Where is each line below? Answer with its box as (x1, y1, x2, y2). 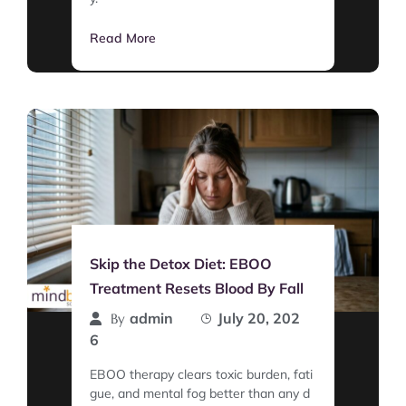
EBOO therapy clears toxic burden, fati (90, 365, 313, 382)
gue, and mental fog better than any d (90, 384, 310, 401)
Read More (90, 29, 156, 46)
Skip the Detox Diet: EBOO (90, 254, 272, 273)
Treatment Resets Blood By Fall (90, 278, 304, 297)
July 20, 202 (217, 308, 300, 327)
